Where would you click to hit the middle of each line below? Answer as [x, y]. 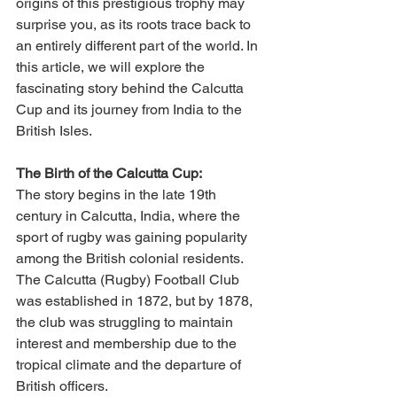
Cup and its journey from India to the [131, 109]
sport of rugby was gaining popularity [133, 237]
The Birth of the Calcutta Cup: [109, 173]
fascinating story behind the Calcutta [132, 88]
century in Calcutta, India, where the [130, 216]
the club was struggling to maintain [126, 322]
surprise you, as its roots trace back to [135, 24]
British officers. [62, 386]
